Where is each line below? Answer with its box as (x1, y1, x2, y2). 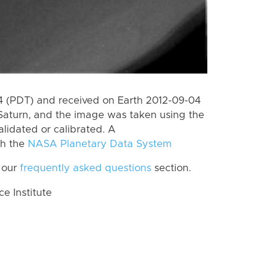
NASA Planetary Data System (28, 139, 172, 149)
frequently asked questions (20, 163, 151, 174)
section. (151, 163, 191, 174)
